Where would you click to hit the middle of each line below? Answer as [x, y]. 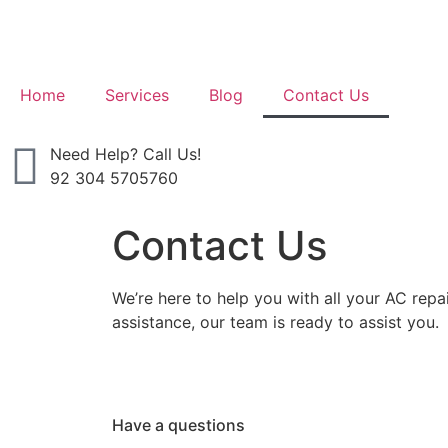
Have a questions [178, 425]
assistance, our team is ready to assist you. [275, 322]
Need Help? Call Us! [125, 154]
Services [137, 95]
